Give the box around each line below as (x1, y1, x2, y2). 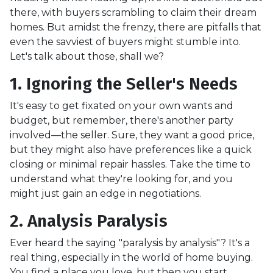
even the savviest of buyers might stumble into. (10, 35, 241, 48)
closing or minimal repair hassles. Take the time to (10, 158, 250, 170)
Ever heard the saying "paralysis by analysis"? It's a (10, 236, 250, 249)
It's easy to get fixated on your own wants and (10, 99, 233, 112)
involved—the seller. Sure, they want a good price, (10, 129, 254, 141)
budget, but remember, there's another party (10, 114, 233, 126)
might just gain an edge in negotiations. (10, 187, 201, 199)
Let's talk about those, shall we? (10, 50, 164, 62)
